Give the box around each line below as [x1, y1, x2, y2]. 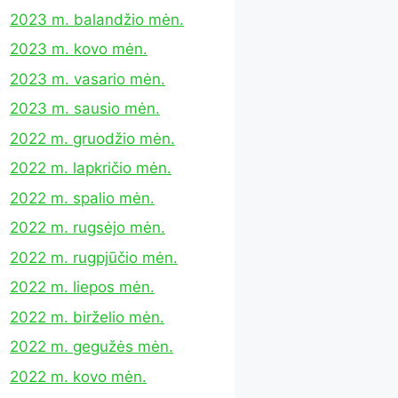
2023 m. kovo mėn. [10, 40, 147, 58]
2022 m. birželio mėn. [10, 307, 164, 326]
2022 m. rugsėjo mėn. [10, 219, 165, 236]
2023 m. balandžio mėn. [10, 10, 184, 28]
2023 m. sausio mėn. [10, 99, 160, 117]
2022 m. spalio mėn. [10, 188, 155, 207]
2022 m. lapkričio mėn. [10, 159, 171, 177]
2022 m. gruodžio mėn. [10, 129, 175, 147]
